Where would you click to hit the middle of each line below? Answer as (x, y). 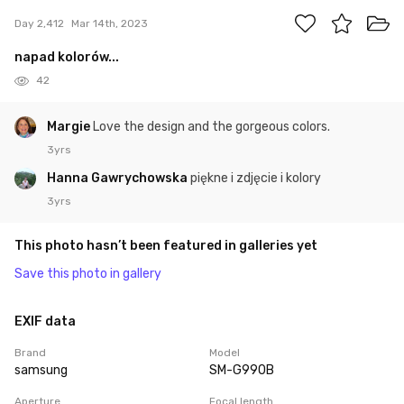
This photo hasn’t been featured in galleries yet (166, 246)
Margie (70, 127)
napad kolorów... (67, 58)
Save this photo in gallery (88, 274)
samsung (41, 371)
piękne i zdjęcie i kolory (256, 179)
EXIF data (45, 322)
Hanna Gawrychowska (119, 179)
